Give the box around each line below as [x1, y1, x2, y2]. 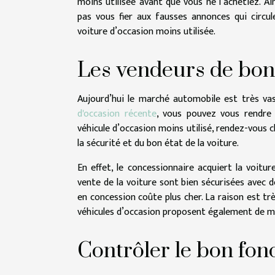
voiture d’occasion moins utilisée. [77, 23, 218, 41]
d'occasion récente [77, 106, 157, 123]
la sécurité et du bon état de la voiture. [77, 135, 241, 152]
